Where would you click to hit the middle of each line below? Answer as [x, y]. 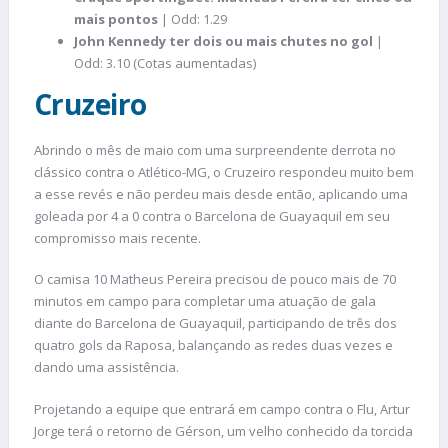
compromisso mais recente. [117, 237]
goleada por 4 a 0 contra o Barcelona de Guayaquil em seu [212, 215]
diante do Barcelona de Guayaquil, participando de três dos [215, 323]
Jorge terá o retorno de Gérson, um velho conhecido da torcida [223, 430]
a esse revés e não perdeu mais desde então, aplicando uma [221, 193]
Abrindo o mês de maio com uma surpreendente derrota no [215, 149]
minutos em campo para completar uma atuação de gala [205, 301]
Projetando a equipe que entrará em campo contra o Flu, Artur [222, 408]
